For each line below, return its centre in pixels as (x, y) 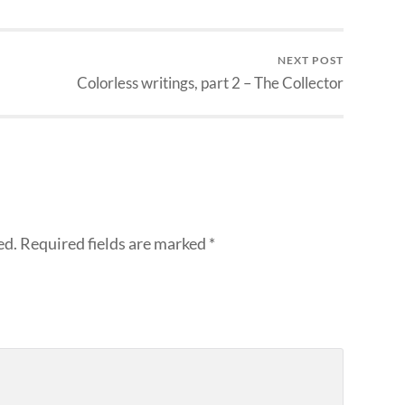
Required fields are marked (114, 243)
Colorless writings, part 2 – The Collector (210, 83)
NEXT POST (311, 61)
